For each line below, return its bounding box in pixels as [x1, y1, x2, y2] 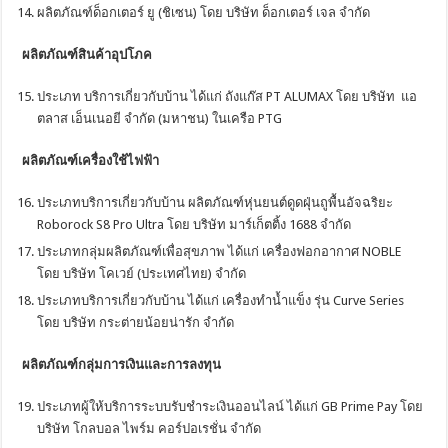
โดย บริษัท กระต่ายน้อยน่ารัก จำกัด [37, 314, 235, 330]
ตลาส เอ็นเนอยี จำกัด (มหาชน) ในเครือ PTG [37, 110, 283, 126]
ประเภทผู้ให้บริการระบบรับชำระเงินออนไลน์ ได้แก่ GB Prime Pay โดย [37, 398, 424, 414]
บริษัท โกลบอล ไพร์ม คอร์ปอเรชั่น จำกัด [37, 420, 262, 436]
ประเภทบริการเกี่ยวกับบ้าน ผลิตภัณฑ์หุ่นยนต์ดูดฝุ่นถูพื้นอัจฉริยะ [37, 194, 394, 210]
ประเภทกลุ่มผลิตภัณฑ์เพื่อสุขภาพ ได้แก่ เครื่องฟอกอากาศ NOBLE [37, 243, 402, 259]
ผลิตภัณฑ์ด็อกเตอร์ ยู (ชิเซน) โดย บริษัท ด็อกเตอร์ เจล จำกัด [37, 4, 371, 20]
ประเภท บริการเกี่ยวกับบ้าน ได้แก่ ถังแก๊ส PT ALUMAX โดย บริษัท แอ [37, 88, 418, 104]
